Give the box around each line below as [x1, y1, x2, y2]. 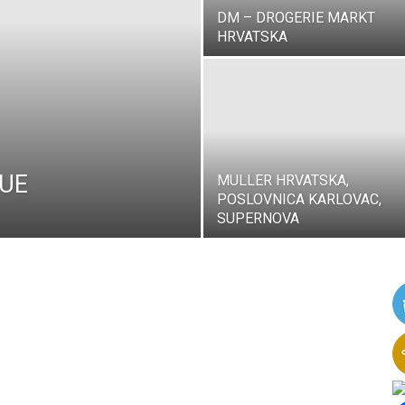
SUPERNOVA [217, 210, 299, 227]
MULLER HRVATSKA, [217, 172, 349, 189]
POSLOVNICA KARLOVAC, [217, 191, 381, 208]
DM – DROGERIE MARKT [217, 9, 375, 26]
